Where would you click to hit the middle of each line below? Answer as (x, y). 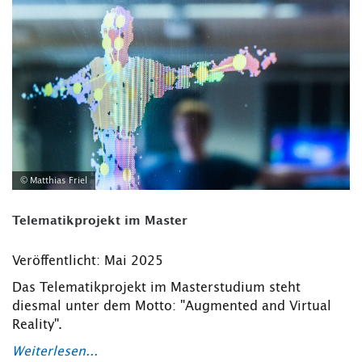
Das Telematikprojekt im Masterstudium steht (156, 288)
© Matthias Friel (54, 181)
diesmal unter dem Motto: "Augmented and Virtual (172, 307)
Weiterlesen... (55, 352)
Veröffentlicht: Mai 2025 (88, 261)
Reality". (37, 325)
